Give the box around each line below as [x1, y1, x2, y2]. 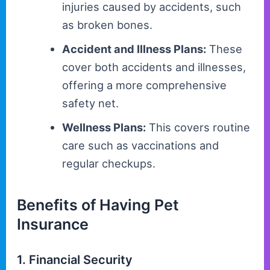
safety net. [61, 96, 119, 110]
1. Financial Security [17, 252, 133, 267]
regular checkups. [61, 157, 155, 171]
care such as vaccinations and [61, 139, 219, 152]
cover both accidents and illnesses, [61, 60, 246, 74]
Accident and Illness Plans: [61, 42, 206, 56]
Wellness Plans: [61, 121, 146, 134]
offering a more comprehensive [61, 78, 227, 92]
